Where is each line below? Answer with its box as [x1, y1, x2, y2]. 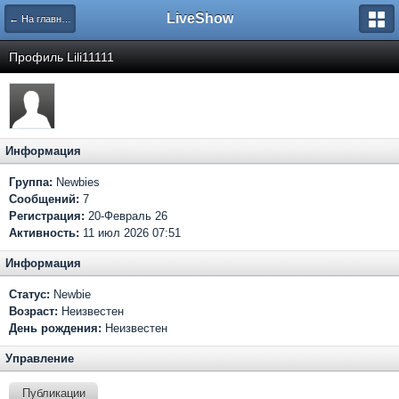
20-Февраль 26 [85, 209, 167, 223]
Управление [5, 352, 74, 365]
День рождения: [9, 322, 102, 335]
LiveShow [166, 11, 233, 26]
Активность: [9, 226, 79, 240]
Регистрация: [9, 209, 85, 223]
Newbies [53, 175, 100, 189]
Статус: [9, 288, 50, 301]
